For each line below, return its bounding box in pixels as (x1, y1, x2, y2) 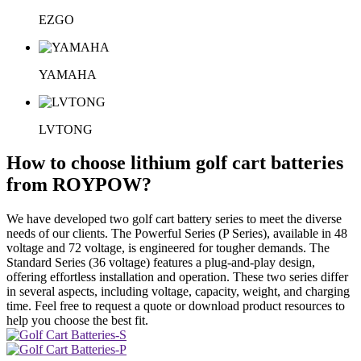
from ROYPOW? (6, 174, 151, 196)
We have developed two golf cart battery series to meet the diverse (6, 212, 342, 226)
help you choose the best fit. (6, 313, 148, 328)
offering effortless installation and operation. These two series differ (6, 270, 348, 284)
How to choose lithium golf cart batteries (6, 152, 343, 174)
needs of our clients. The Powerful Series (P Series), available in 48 (6, 226, 347, 241)
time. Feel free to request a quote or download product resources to (6, 299, 345, 313)
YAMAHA (39, 67, 97, 81)
